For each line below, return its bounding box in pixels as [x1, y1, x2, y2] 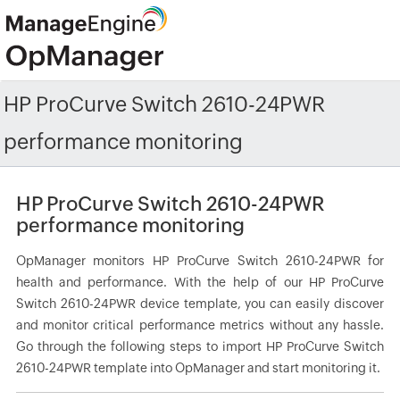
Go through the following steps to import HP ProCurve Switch [15, 339, 385, 354]
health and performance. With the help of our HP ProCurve [15, 275, 385, 289]
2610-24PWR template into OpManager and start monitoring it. [15, 361, 380, 375]
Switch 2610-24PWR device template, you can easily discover [15, 296, 385, 311]
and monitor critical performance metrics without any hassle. [15, 318, 385, 332]
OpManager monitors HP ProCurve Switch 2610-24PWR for [15, 254, 385, 268]
